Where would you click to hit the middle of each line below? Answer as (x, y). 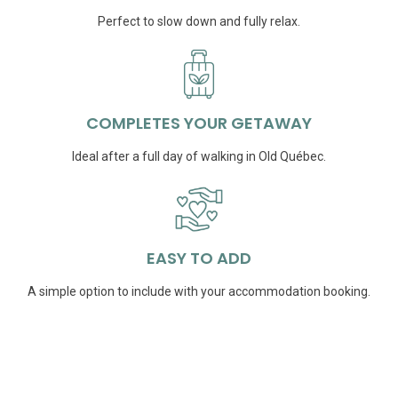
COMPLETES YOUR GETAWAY (199, 123)
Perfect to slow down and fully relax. (199, 22)
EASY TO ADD (199, 259)
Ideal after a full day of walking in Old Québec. (199, 157)
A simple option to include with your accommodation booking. (199, 292)
